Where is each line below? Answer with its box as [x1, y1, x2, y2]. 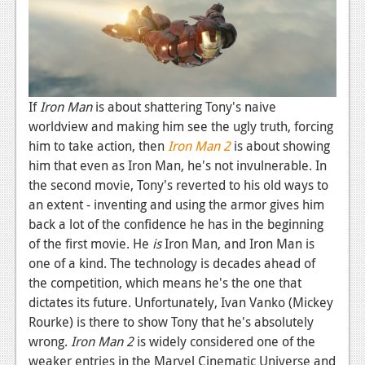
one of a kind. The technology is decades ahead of [29, 253, 315, 272]
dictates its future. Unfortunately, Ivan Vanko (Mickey [29, 292, 333, 311]
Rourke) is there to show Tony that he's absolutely [29, 312, 314, 331]
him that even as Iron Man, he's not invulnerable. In [29, 156, 327, 174]
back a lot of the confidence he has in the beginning [29, 214, 323, 233]
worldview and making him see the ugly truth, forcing [29, 117, 333, 135]
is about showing [231, 136, 330, 155]
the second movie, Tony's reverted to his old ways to [29, 175, 328, 194]
